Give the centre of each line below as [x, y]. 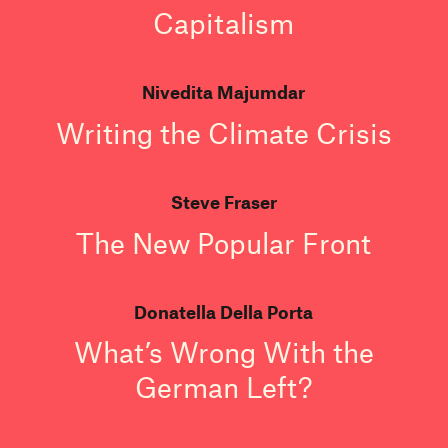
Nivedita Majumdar [224, 92]
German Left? [224, 387]
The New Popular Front [224, 242]
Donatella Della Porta [224, 311]
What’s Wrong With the [223, 352]
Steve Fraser [223, 201]
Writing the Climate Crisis [223, 132]
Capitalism [224, 23]
